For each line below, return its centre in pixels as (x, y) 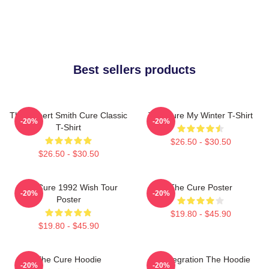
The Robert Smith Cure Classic (68, 115)
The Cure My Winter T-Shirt (201, 115)
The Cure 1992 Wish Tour (68, 187)
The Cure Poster (201, 187)
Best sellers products (134, 69)
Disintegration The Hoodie (201, 259)
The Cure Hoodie (68, 259)
